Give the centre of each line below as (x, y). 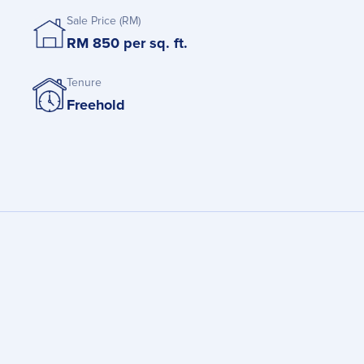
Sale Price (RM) (104, 21)
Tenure (84, 83)
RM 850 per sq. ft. (127, 43)
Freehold (96, 105)
